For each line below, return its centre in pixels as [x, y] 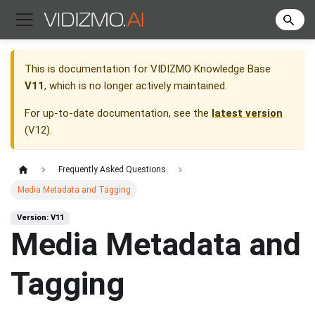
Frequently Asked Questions [112, 170]
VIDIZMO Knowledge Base [211, 69]
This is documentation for [88, 69]
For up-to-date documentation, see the [118, 114]
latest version [247, 114]
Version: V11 [40, 218]
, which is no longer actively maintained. [136, 86]
